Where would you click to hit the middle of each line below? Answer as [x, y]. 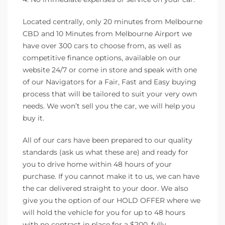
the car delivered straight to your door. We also [105, 188]
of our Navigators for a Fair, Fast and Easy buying [109, 82]
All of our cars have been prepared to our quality [107, 140]
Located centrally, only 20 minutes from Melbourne [113, 21]
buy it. [33, 118]
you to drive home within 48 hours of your [97, 164]
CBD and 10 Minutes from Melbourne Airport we [107, 33]
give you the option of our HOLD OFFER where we [111, 200]
